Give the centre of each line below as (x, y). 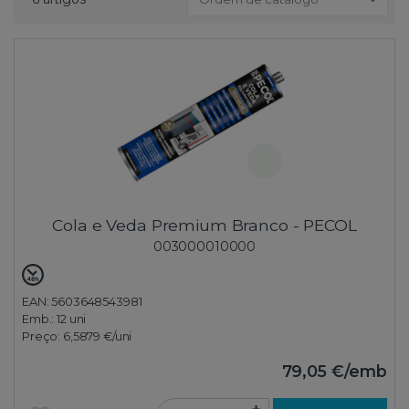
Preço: (42, 337)
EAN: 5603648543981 (82, 302)
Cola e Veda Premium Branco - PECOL (204, 225)
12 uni (72, 320)
